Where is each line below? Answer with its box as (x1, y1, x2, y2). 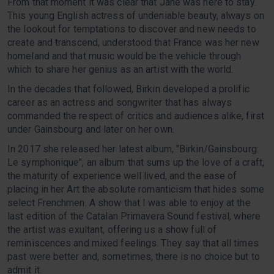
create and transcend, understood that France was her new (7, 37, 259, 49)
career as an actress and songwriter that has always (7, 97, 232, 109)
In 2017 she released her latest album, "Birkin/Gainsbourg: (7, 143, 259, 155)
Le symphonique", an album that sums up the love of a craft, (7, 157, 264, 169)
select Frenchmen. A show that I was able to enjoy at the (7, 197, 251, 209)
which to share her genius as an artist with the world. (7, 64, 234, 76)
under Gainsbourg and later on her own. (7, 124, 174, 136)
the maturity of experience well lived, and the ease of (7, 170, 237, 182)
